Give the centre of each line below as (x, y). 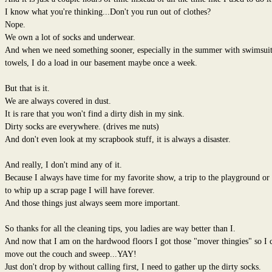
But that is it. (27, 88)
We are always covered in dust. (58, 101)
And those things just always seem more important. (92, 203)
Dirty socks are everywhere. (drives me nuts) (82, 126)
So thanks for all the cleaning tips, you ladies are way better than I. (120, 228)
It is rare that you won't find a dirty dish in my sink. (94, 114)
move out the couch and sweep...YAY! (70, 254)
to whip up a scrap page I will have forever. (80, 190)
